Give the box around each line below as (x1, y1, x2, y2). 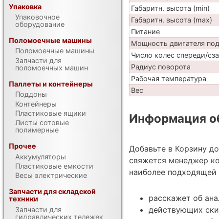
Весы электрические (15, 171, 88, 180)
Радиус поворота (131, 62, 191, 71)
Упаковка (9, 2, 42, 11)
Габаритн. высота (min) (131, 3, 210, 12)
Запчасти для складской (9, 187, 96, 196)
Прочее (9, 142, 37, 151)
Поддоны (15, 90, 47, 99)
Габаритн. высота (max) (131, 15, 212, 24)
